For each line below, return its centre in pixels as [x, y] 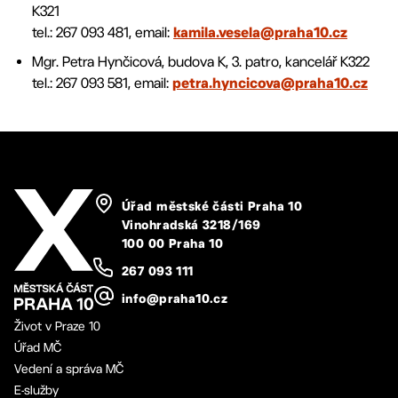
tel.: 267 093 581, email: [102, 83]
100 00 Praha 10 [173, 244]
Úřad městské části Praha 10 [212, 207]
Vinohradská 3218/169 [191, 226]
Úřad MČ [38, 347]
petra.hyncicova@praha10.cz [270, 84]
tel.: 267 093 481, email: [103, 32]
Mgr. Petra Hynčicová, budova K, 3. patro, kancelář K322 [201, 62]
